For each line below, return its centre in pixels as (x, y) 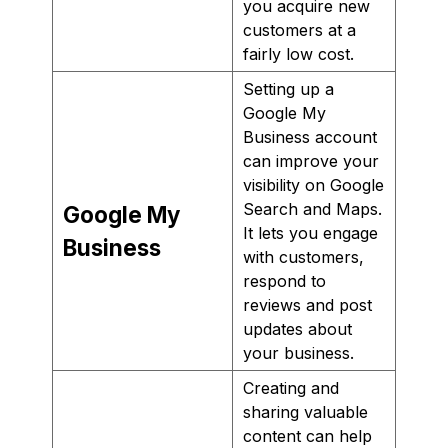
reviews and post (307, 304)
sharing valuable (305, 411)
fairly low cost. (298, 53)
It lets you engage (310, 232)
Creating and (291, 387)
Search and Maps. (312, 208)
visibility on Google (313, 184)
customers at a (299, 29)
